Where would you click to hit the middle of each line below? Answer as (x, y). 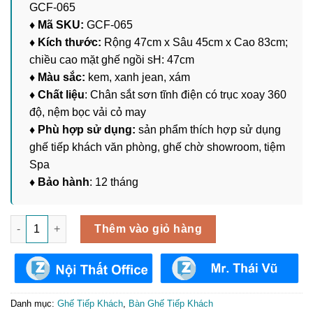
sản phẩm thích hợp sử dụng (210, 129)
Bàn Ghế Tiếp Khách (171, 303)
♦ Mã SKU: (57, 24)
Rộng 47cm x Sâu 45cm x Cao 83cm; (195, 42)
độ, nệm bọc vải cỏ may (88, 112)
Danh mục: (34, 303)
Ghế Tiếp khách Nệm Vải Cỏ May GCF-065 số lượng (133, 222)
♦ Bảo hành (59, 182)
